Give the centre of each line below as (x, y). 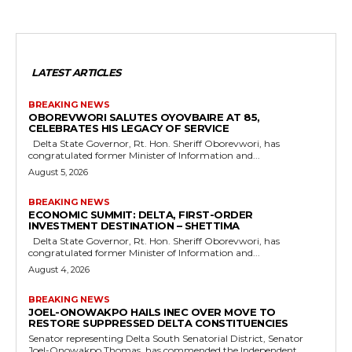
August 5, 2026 (58, 172)
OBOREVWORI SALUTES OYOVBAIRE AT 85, (144, 117)
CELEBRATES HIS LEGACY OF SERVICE (128, 128)
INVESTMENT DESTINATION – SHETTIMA (134, 225)
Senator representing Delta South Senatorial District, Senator (166, 338)
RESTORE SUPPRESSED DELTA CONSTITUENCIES (158, 323)
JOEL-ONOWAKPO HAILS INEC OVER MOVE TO (152, 312)
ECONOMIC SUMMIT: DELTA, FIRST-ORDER (141, 214)
